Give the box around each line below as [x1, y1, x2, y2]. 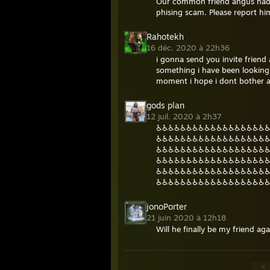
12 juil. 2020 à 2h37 [146, 111, 224, 121]
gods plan [146, 100, 184, 110]
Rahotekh [146, 31, 184, 42]
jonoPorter [146, 201, 187, 212]
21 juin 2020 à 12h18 [146, 213, 228, 222]
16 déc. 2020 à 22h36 [146, 43, 232, 52]
